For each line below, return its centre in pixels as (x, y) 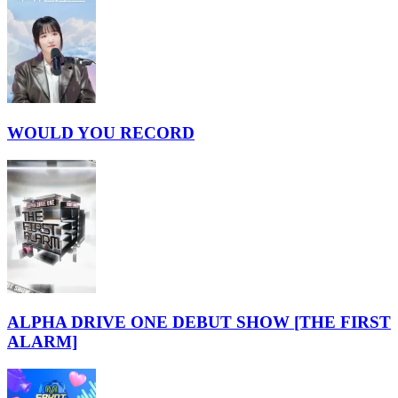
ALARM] (42, 342)
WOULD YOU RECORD (101, 133)
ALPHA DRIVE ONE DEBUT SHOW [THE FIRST (199, 322)
